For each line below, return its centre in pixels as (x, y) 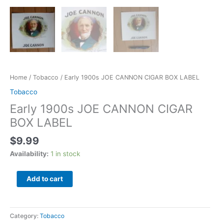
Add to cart (44, 179)
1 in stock (65, 153)
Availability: (29, 153)
